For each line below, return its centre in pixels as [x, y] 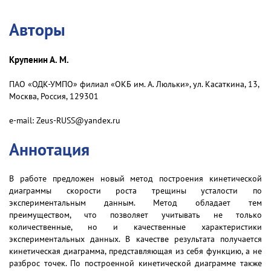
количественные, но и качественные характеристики [135, 227]
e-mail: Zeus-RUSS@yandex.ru [65, 120]
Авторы [37, 29]
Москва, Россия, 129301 [54, 96]
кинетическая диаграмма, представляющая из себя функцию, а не [135, 251]
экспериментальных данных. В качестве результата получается [135, 239]
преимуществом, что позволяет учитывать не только [135, 215]
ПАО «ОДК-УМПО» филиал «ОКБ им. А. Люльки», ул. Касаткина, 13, [134, 84]
